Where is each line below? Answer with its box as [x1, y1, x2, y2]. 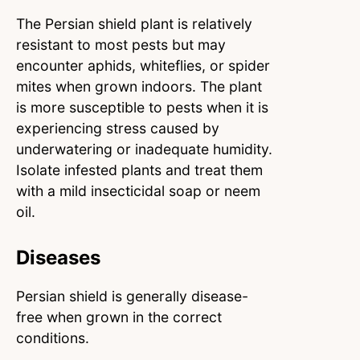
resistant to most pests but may [16, 35, 226, 53]
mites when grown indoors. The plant [16, 77, 262, 95]
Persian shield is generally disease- [16, 287, 248, 305]
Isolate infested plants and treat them [16, 161, 263, 178]
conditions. [16, 329, 89, 346]
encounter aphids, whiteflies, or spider [16, 56, 270, 74]
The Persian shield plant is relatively [16, 14, 252, 32]
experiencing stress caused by [16, 119, 219, 137]
